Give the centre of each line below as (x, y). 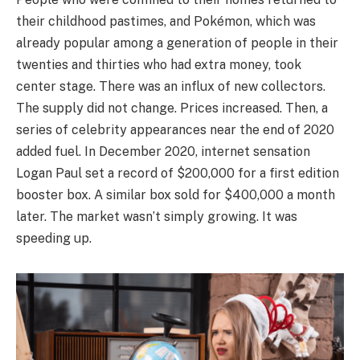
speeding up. (54, 238)
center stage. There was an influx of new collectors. (171, 86)
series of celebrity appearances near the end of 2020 (175, 129)
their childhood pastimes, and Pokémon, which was (166, 21)
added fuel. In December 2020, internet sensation (163, 151)
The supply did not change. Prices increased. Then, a (172, 108)
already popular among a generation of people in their (177, 43)
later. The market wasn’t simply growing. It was (157, 216)
